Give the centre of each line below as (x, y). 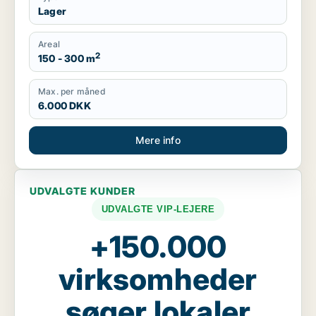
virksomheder (158, 279)
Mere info (158, 140)
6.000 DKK (65, 105)
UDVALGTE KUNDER (83, 191)
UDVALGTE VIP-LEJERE (158, 209)
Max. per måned (72, 91)
